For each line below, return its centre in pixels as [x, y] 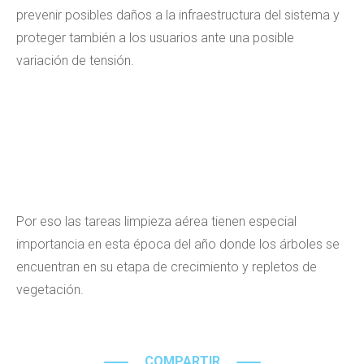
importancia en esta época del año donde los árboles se [178, 244]
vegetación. [50, 290]
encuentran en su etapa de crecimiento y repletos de [167, 267]
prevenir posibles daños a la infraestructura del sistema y [178, 15]
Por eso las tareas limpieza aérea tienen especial [156, 221]
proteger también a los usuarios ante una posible [155, 38]
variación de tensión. [75, 61]
